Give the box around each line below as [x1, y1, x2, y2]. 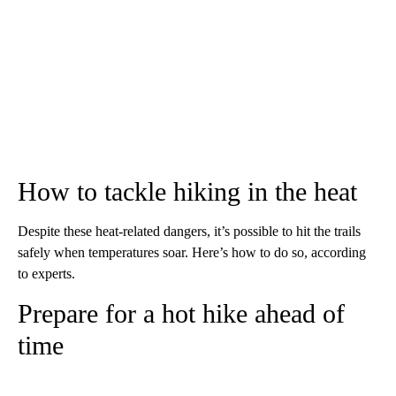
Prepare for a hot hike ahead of [18, 298, 345, 328]
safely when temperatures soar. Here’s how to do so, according [18, 244, 366, 260]
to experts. [18, 265, 75, 281]
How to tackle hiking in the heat [18, 176, 357, 206]
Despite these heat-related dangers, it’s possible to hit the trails [18, 223, 361, 239]
